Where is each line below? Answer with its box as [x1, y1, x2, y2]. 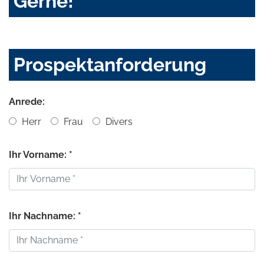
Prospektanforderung [14, 53, 206, 75]
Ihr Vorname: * [9, 148, 72, 160]
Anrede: [9, 95, 45, 107]
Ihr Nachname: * [9, 210, 81, 222]
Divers [103, 115, 133, 127]
